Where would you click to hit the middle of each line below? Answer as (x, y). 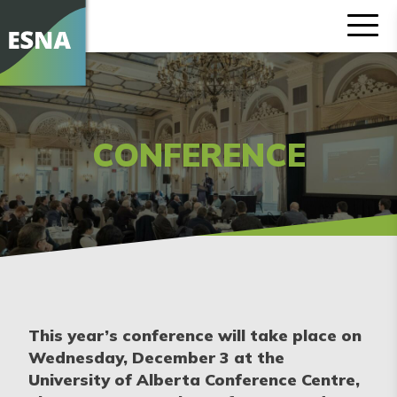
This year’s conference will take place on (195, 335)
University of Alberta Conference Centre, (194, 380)
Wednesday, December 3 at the (156, 358)
